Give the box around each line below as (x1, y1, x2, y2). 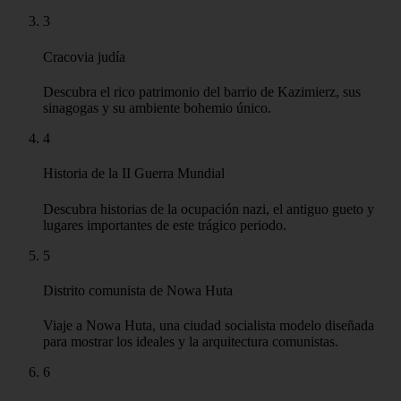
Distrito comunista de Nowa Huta (43, 282, 233, 298)
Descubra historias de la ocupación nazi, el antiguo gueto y (43, 200, 374, 217)
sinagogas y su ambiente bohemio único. (43, 99, 271, 115)
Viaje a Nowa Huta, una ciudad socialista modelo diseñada (43, 318, 374, 334)
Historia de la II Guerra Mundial (43, 166, 225, 182)
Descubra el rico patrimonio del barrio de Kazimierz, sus (43, 83, 361, 99)
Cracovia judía (43, 48, 125, 64)
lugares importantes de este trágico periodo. (43, 217, 286, 233)
